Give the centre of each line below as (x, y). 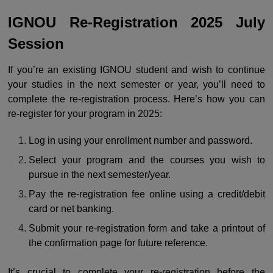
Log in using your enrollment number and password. (141, 141)
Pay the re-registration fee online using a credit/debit (147, 194)
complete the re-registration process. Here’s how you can (136, 99)
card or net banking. (72, 209)
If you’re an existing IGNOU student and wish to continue (136, 70)
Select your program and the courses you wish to (147, 160)
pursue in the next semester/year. (100, 175)
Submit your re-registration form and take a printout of (147, 229)
